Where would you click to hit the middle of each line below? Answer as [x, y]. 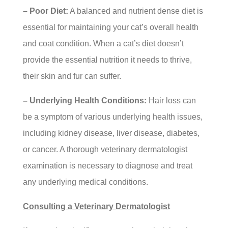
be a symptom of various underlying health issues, [112, 117]
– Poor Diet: [45, 11]
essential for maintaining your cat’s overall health [110, 27]
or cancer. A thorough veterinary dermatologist [105, 149]
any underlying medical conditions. [85, 182]
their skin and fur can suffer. [72, 76]
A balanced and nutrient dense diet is [135, 11]
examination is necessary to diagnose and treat [107, 166]
